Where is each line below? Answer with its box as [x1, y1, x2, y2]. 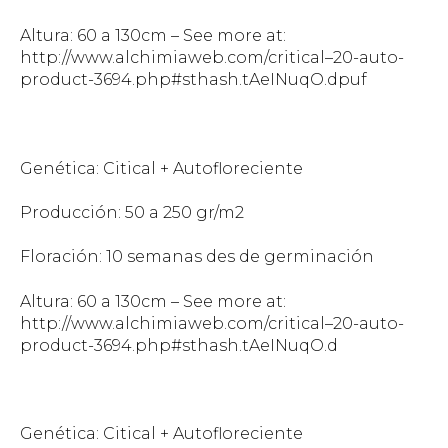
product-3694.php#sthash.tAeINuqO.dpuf [20, 69, 367, 89]
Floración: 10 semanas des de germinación [20, 247, 374, 267]
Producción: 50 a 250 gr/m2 [20, 202, 244, 222]
